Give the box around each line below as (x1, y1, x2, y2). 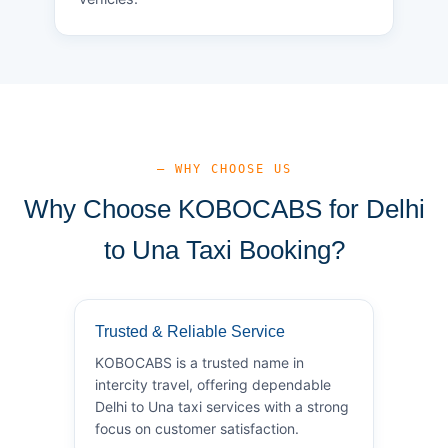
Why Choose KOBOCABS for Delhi (23, 193, 425, 224)
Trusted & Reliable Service (95, 322, 285, 340)
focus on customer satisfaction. (95, 419, 299, 437)
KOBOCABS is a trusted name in (95, 353, 304, 371)
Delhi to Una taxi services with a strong (95, 397, 349, 415)
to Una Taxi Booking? (103, 234, 345, 265)
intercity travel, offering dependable (95, 375, 331, 393)
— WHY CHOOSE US (156, 161, 292, 176)
